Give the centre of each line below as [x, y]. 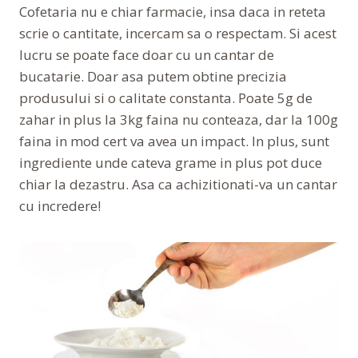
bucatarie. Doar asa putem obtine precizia [153, 76]
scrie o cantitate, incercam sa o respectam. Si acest [178, 33]
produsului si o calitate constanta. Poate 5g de [166, 97]
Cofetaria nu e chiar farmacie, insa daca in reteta [173, 11]
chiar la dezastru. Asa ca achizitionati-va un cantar [178, 184]
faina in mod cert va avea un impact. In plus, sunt [174, 141]
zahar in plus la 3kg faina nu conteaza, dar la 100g [179, 119]
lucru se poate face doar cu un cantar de [147, 54]
